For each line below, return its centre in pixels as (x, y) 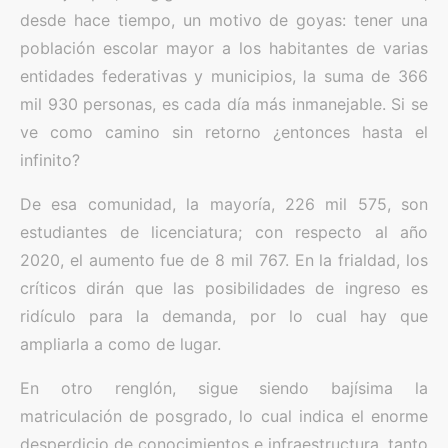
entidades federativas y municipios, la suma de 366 (224, 76)
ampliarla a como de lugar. (120, 344)
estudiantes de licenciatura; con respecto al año (224, 232)
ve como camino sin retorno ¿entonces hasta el (224, 132)
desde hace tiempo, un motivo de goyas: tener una (224, 20)
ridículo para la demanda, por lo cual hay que (224, 316)
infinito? (50, 160)
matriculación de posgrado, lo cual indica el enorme (224, 416)
